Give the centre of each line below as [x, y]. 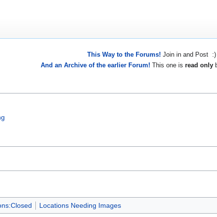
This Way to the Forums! [124, 55]
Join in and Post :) [188, 55]
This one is [168, 65]
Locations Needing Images [80, 206]
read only [199, 65]
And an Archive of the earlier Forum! [95, 65]
